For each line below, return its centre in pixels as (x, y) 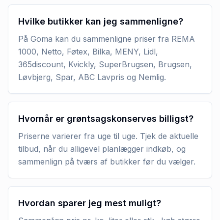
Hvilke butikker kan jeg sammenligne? (101, 21)
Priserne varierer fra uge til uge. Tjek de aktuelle (108, 136)
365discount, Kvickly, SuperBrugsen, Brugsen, (105, 64)
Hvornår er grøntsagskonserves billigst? (106, 118)
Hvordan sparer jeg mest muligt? (90, 203)
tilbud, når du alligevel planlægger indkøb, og (102, 149)
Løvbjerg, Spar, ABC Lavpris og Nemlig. (92, 77)
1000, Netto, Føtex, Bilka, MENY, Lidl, (88, 51)
